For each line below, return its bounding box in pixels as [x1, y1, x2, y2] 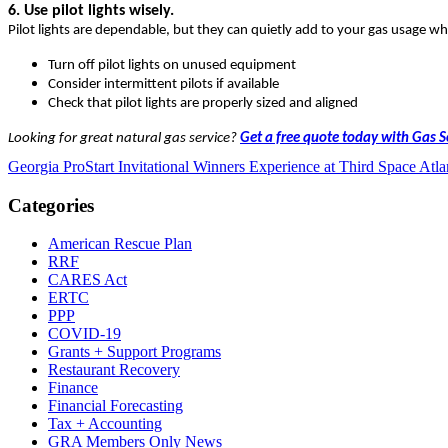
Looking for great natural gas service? [8, 131, 240, 147]
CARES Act [48, 271, 127, 289]
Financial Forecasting [48, 397, 183, 415]
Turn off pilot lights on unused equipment [48, 58, 296, 74]
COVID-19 [48, 325, 121, 343]
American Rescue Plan [48, 235, 192, 253]
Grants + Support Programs [48, 343, 221, 361]
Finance [48, 379, 98, 397]
